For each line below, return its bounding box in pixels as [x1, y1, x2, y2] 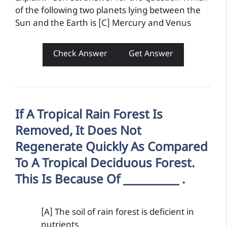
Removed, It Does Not [15, 124, 141, 140]
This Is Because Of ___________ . [15, 172, 185, 188]
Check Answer [53, 49, 107, 60]
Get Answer [128, 49, 173, 60]
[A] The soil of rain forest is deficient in [41, 207, 194, 218]
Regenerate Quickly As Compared [15, 140, 208, 156]
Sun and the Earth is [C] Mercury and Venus [15, 18, 191, 29]
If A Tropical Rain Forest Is [15, 107, 163, 124]
